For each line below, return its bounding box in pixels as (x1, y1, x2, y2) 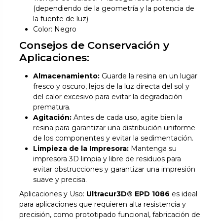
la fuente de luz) (33, 14, 89, 24)
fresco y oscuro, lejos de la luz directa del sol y (33, 81, 190, 91)
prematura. (33, 102, 71, 111)
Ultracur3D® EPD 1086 (86, 189, 170, 199)
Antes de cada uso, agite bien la (72, 112, 183, 122)
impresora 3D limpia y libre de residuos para (33, 154, 182, 163)
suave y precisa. (33, 175, 87, 184)
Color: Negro (33, 25, 77, 34)
